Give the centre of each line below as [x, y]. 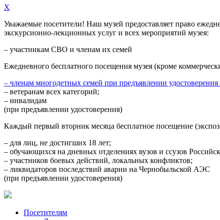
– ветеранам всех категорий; [52, 92]
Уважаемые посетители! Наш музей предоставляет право [100, 24]
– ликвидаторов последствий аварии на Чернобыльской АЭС [107, 169]
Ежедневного [27, 66]
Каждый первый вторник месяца [59, 126]
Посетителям [45, 212]
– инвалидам [25, 100]
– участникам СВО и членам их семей [68, 49]
